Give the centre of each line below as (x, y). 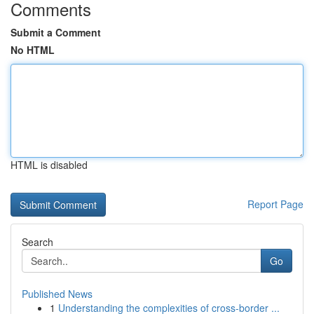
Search (37, 242)
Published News (57, 294)
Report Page (275, 204)
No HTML (33, 50)
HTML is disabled (49, 165)
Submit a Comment (56, 32)
